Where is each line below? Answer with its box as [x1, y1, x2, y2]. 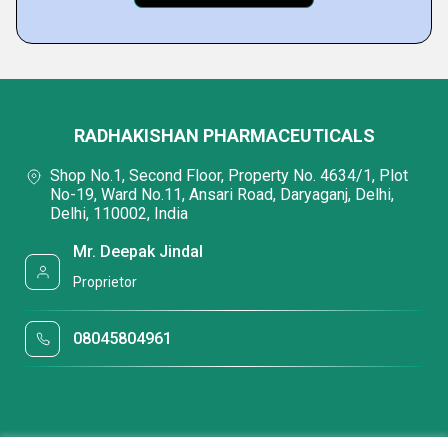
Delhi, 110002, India [50, 203, 188, 223]
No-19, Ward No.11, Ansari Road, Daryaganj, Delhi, [50, 184, 394, 204]
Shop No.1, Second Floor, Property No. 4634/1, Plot [50, 165, 408, 185]
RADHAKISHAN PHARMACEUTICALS [73, 124, 375, 146]
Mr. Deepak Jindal [73, 242, 204, 262]
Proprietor [73, 273, 138, 290]
